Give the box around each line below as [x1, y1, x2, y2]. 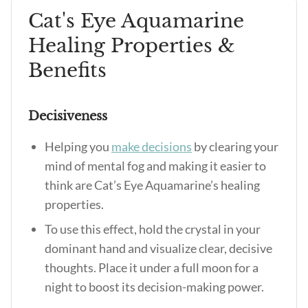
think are [45, 177, 94, 192]
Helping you [45, 139, 111, 154]
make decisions [111, 139, 192, 154]
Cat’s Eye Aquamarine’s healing [94, 177, 260, 192]
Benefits [28, 58, 107, 82]
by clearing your [192, 139, 278, 154]
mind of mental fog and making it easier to [45, 158, 266, 173]
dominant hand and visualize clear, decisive [45, 241, 272, 256]
